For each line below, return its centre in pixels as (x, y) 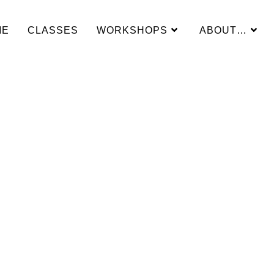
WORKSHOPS (132, 30)
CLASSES (53, 30)
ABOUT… (223, 30)
